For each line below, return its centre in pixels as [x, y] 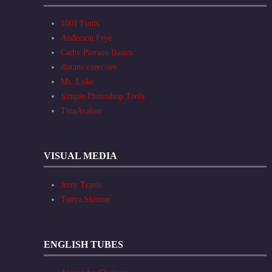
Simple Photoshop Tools [103, 97]
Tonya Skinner [86, 199]
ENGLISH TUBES [83, 244]
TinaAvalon [81, 111]
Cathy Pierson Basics [97, 53]
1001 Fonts [80, 24]
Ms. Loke [77, 82]
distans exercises [89, 67]
